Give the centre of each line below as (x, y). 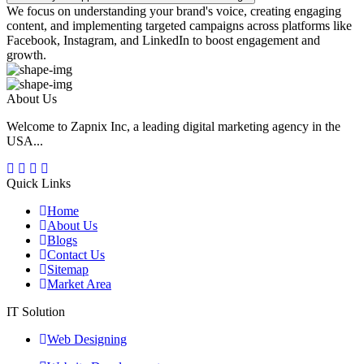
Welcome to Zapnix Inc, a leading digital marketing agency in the (173, 126)
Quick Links (39, 183)
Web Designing (87, 339)
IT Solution (36, 311)
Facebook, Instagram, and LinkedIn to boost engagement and (163, 40)
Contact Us (76, 254)
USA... (25, 141)
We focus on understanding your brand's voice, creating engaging (174, 11)
